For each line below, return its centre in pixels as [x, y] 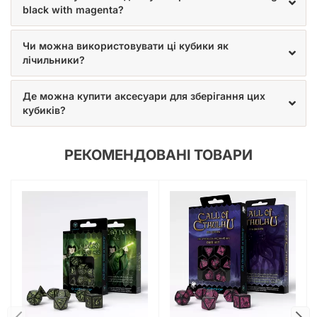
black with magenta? [73, 9]
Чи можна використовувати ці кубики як [126, 45]
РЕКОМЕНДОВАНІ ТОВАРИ [158, 155]
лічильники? [54, 59]
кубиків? [44, 110]
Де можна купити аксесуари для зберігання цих [144, 96]
